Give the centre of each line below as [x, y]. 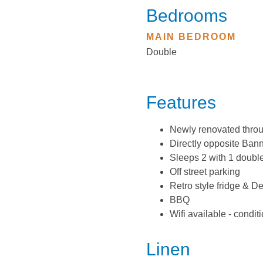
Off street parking [205, 172]
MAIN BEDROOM [191, 37]
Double [161, 52]
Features [181, 102]
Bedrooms [186, 16]
